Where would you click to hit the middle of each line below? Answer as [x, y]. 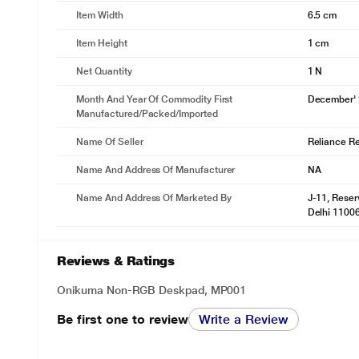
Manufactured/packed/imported [147, 114]
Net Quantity [104, 71]
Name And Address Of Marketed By [154, 198]
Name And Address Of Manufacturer [156, 170]
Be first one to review [123, 319]
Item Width [100, 15]
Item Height [102, 43]
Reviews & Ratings [116, 261]
